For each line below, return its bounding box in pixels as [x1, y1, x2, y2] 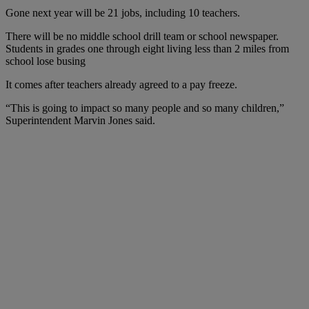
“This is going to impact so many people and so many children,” [6, 101, 284, 114]
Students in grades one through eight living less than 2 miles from [6, 42, 289, 54]
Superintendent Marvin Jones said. [6, 114, 155, 126]
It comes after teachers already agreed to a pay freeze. [6, 78, 237, 90]
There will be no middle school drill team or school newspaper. [6, 30, 279, 42]
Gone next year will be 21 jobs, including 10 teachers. [6, 6, 240, 19]
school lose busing [6, 54, 86, 67]
